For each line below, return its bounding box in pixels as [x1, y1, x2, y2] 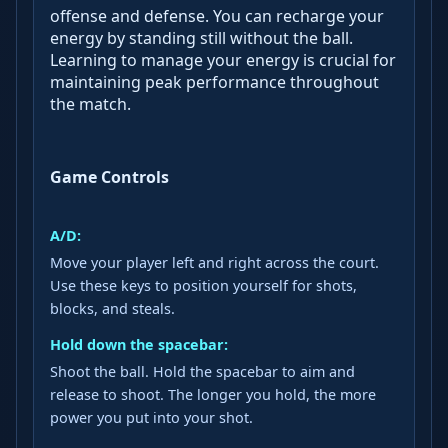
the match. [50, 93, 131, 116]
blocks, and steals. [50, 298, 175, 318]
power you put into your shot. [50, 408, 253, 428]
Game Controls [50, 166, 169, 189]
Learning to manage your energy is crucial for [50, 49, 396, 72]
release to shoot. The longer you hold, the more [50, 385, 376, 405]
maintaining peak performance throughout [50, 71, 379, 94]
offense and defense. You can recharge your [50, 5, 384, 28]
